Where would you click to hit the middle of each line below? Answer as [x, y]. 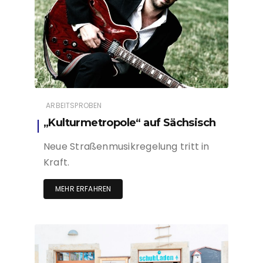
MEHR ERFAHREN [83, 188]
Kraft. [57, 162]
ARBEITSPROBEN [74, 105]
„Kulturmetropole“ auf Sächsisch [130, 122]
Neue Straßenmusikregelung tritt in [127, 146]
